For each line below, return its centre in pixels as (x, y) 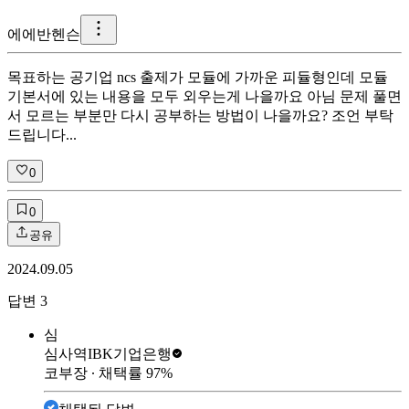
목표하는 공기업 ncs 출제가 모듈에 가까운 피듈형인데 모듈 (198, 77)
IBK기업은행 (130, 353)
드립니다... (42, 134)
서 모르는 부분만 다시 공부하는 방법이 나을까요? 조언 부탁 (200, 115)
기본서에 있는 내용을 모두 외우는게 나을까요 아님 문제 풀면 (204, 96)
